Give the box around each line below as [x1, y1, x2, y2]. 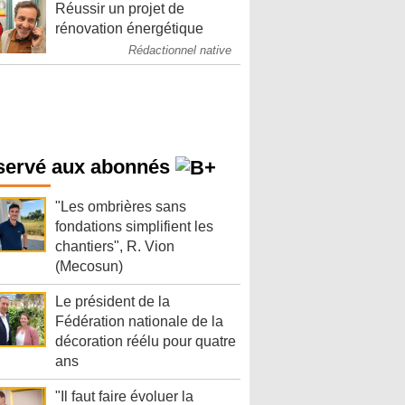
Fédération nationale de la [55, 314, 223, 330]
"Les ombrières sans [55, 199, 186, 215]
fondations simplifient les [55, 219, 213, 235]
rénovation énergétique [55, 21, 203, 36]
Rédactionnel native [128, 43, 231, 57]
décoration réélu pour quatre [55, 334, 236, 350]
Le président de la [55, 294, 170, 310]
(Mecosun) [55, 259, 123, 275]
